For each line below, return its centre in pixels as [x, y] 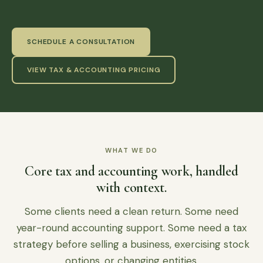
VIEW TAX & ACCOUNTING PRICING [94, 70]
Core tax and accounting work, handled [131, 171]
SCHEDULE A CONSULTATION [81, 42]
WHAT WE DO [131, 151]
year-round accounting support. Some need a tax [131, 228]
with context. [131, 188]
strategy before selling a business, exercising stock [131, 245]
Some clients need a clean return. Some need [131, 212]
